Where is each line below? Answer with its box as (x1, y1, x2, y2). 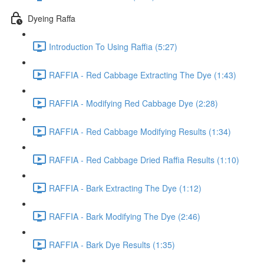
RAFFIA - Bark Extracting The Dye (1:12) (49, 181, 202, 194)
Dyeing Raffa (28, 12, 75, 24)
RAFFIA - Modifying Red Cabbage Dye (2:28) (49, 97, 218, 109)
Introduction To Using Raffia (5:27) (49, 40, 177, 52)
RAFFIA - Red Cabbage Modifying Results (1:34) (49, 125, 231, 137)
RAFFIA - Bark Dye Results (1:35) (49, 238, 175, 250)
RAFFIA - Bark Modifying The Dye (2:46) (49, 210, 200, 222)
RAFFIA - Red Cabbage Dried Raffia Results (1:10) (49, 153, 239, 166)
